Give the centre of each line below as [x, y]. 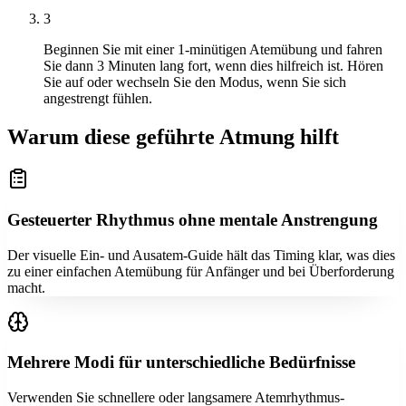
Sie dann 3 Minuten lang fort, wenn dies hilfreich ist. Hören [213, 66]
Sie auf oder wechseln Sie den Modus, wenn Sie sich [195, 82]
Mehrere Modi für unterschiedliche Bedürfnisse [181, 362]
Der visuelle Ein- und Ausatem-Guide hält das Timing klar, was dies [201, 255]
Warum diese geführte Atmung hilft [173, 137]
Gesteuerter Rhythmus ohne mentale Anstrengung [193, 219]
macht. [26, 287]
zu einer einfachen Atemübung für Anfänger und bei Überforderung [201, 271]
